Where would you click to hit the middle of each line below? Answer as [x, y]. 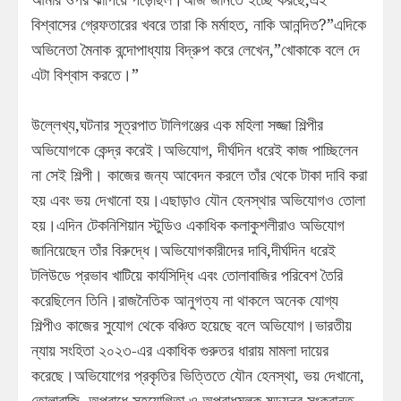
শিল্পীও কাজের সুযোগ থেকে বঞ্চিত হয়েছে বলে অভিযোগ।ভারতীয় [192, 324]
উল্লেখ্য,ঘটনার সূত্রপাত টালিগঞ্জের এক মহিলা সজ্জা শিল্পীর [177, 124]
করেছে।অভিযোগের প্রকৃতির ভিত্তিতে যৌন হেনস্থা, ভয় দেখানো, [198, 375]
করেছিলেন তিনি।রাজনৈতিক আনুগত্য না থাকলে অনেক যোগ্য [185, 299]
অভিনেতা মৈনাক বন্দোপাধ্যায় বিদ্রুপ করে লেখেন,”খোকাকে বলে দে [196, 49]
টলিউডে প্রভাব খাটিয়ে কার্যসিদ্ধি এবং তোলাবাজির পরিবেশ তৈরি [187, 274]
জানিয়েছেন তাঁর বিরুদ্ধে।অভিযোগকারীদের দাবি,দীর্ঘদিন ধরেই [183, 249]
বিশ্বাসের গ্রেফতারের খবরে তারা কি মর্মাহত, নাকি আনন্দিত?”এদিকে [199, 24]
